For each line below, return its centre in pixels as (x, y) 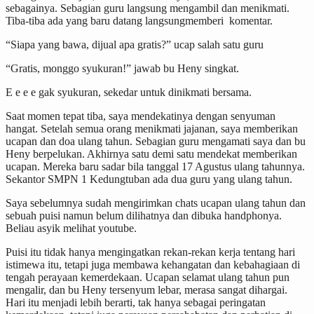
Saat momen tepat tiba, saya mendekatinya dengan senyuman (141, 116)
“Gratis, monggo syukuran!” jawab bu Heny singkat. (122, 68)
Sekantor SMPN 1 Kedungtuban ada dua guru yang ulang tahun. (149, 179)
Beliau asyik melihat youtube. (71, 228)
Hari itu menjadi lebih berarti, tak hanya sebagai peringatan (136, 302)
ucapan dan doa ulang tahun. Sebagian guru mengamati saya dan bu (156, 141)
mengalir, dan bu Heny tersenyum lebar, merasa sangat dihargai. (146, 289)
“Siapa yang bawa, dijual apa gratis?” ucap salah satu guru (135, 44)
